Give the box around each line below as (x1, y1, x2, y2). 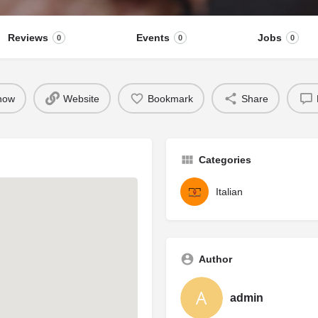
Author (199, 253, 232, 265)
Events (136, 32, 170, 44)
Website (62, 92, 99, 104)
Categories (199, 154, 251, 166)
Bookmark (147, 92, 193, 104)
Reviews (8, 32, 48, 44)
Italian (216, 186, 243, 198)
